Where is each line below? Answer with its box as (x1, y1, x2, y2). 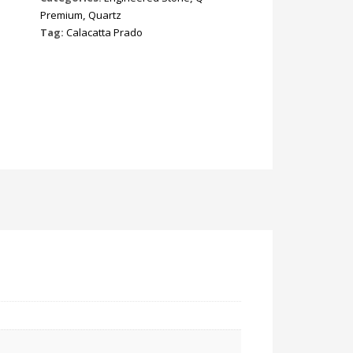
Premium (40, 8, 83, 22)
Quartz (88, 8, 121, 22)
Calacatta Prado (66, 25, 143, 39)
